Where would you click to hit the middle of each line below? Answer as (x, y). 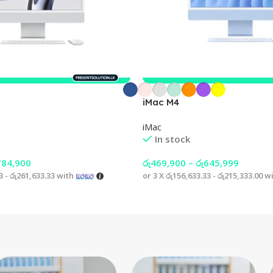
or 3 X (154, 175)
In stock (172, 139)
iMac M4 (161, 102)
